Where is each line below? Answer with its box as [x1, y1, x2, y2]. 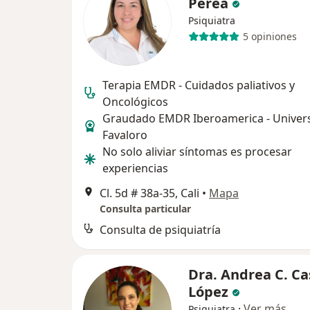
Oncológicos [102, 93, 168, 109]
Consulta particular [100, 201, 191, 215]
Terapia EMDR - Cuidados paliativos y [102, 77, 295, 93]
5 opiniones [242, 30, 297, 44]
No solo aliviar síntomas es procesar [102, 143, 292, 159]
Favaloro [102, 127, 147, 143]
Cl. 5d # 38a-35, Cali [100, 185, 199, 201]
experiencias [102, 160, 168, 176]
